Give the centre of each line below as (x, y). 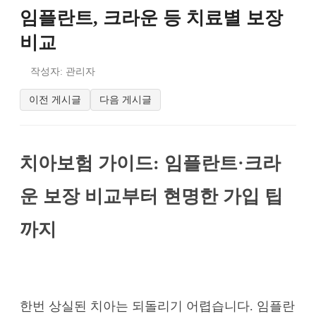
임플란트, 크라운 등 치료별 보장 (151, 18)
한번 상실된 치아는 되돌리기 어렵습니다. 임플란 (157, 306)
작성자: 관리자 (63, 72)
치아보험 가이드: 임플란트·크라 (150, 163)
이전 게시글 (55, 99)
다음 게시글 (126, 99)
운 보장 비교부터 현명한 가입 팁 (151, 196)
